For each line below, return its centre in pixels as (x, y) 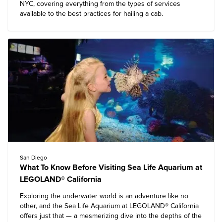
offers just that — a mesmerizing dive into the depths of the (111, 216)
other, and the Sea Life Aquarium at (75, 206)
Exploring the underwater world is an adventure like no (104, 196)
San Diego (33, 158)
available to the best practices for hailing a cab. (91, 14)
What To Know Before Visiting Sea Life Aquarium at (111, 167)
